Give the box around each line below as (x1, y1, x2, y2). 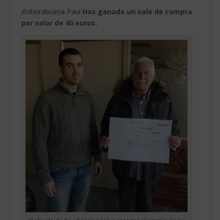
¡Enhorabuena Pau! (21, 6, 82, 16)
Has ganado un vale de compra (82, 6, 192, 16)
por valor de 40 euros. (21, 18, 97, 27)
